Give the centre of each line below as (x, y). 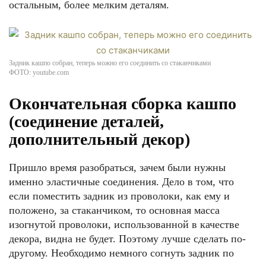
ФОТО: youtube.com (39, 72)
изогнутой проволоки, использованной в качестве (124, 224)
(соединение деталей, (86, 121)
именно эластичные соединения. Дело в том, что (121, 182)
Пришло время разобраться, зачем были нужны (117, 167)
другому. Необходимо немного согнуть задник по (121, 253)
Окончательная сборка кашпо (123, 104)
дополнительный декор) (99, 139)
